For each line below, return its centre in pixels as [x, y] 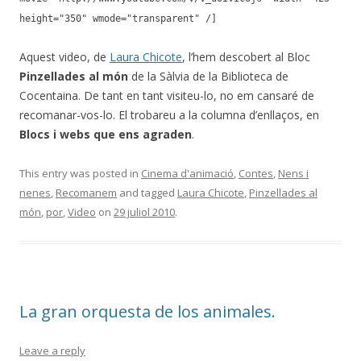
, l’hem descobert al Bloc [246, 57]
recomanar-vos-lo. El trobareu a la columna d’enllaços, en [169, 115]
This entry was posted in [80, 173]
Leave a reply [52, 351]
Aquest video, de [64, 57]
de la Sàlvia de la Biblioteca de [208, 76]
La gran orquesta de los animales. [147, 311]
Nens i [293, 173]
